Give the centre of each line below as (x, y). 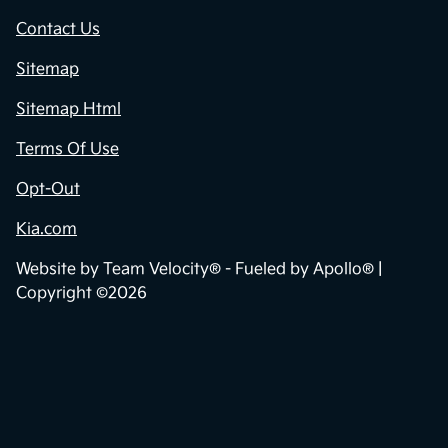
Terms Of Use (67, 150)
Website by (59, 270)
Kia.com (46, 230)
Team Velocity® (162, 270)
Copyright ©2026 (81, 294)
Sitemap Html (68, 110)
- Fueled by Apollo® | (301, 270)
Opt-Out (48, 190)
